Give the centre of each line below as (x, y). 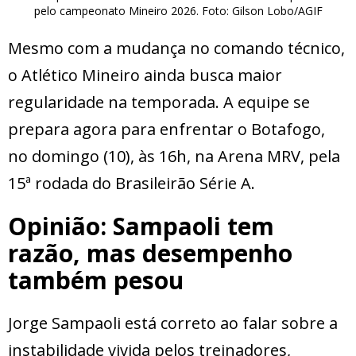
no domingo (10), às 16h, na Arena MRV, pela (174, 156)
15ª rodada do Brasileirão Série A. (132, 183)
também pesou (96, 280)
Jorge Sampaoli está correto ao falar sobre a (173, 323)
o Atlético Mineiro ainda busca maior (145, 75)
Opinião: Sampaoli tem (141, 226)
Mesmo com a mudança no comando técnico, (176, 48)
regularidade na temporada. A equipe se (159, 102)
